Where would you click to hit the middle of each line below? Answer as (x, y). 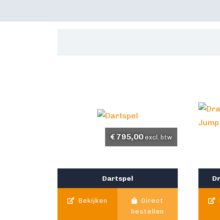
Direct (152, 201)
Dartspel (117, 179)
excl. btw (158, 137)
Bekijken (92, 201)
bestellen (148, 212)
